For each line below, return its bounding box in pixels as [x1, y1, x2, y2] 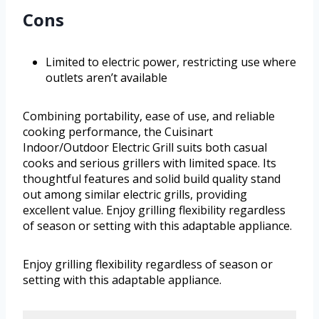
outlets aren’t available [46, 70, 167, 86]
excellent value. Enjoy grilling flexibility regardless [23, 202, 286, 219]
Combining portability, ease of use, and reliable [23, 108, 275, 125]
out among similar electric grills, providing [23, 187, 247, 203]
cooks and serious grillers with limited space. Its [23, 155, 276, 172]
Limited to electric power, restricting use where [46, 54, 296, 70]
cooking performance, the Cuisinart [23, 124, 213, 140]
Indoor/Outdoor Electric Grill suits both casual [23, 140, 267, 156]
